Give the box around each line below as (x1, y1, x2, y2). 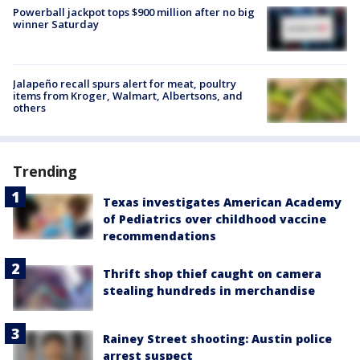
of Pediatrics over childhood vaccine (103, 211, 326, 227)
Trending (13, 162, 78, 182)
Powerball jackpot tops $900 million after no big (13, 4, 255, 19)
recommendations (103, 228, 216, 244)
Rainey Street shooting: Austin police (103, 330, 332, 346)
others (13, 100, 46, 116)
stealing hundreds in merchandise (103, 283, 315, 299)
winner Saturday (13, 16, 99, 31)
